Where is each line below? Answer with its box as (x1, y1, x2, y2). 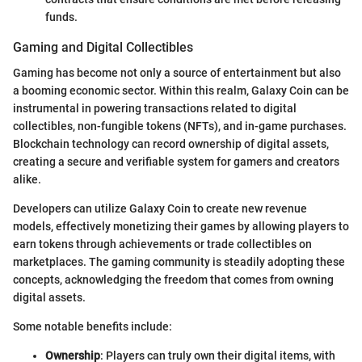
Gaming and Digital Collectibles (13, 39, 193, 55)
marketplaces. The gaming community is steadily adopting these (13, 255, 345, 268)
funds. (45, 10, 78, 23)
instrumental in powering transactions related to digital (13, 101, 297, 115)
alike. (13, 172, 41, 186)
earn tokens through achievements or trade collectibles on (13, 237, 312, 250)
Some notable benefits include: (13, 319, 172, 333)
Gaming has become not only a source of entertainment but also (13, 65, 341, 79)
